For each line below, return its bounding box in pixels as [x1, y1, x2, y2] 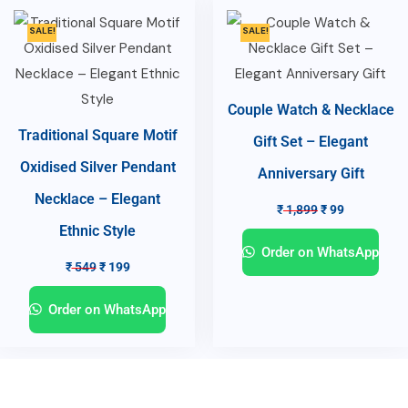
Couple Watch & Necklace [227, 100, 394, 118]
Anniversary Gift [257, 164, 364, 182]
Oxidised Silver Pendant [19, 158, 176, 176]
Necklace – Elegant [35, 189, 160, 208]
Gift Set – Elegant [253, 132, 368, 150]
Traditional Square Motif [17, 126, 178, 144]
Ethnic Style [59, 221, 136, 240]
